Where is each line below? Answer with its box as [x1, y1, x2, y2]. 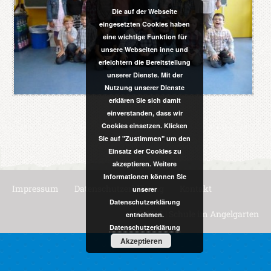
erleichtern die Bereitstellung [99, 57, 191, 67]
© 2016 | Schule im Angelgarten [137, 208, 259, 220]
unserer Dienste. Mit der [106, 70, 183, 79]
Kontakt [180, 183, 212, 195]
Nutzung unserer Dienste [105, 83, 184, 92]
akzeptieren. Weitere [113, 159, 177, 168]
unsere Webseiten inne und [101, 45, 188, 54]
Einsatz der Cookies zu [108, 146, 181, 155]
